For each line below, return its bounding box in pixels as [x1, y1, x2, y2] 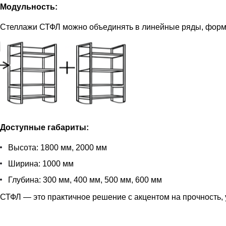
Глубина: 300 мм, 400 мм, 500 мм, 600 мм [8, 175, 162, 184]
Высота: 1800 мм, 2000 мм [8, 143, 107, 152]
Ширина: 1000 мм [8, 159, 74, 168]
